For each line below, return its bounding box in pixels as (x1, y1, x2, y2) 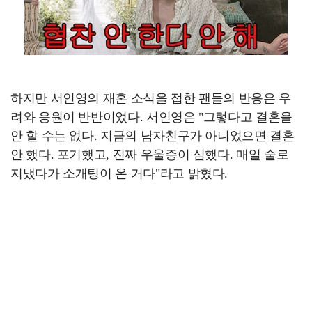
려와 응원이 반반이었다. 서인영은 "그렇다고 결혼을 (10, 109, 292, 124)
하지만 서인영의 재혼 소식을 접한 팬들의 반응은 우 (10, 91, 291, 105)
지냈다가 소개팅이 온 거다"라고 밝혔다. (10, 166, 228, 180)
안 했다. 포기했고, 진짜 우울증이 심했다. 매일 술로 (10, 147, 289, 162)
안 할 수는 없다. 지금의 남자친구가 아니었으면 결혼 (10, 128, 295, 143)
